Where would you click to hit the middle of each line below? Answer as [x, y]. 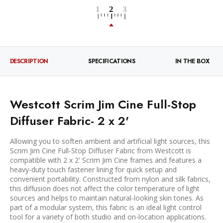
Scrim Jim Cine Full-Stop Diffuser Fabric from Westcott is [101, 151]
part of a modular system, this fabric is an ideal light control [106, 208]
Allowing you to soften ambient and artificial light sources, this [110, 141]
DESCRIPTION [29, 61]
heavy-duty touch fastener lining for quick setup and [93, 170]
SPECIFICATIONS [111, 61]
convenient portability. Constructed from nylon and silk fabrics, [110, 179]
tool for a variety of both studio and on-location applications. [108, 217]
